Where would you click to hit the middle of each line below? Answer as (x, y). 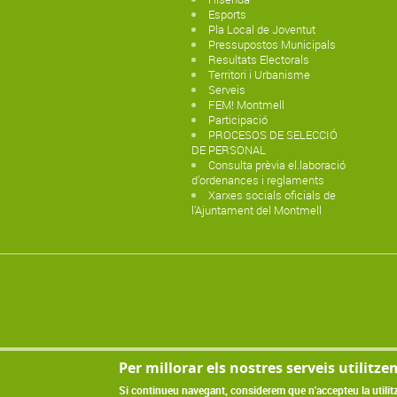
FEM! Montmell (246, 105)
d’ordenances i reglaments (258, 180)
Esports (227, 14)
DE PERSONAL (229, 150)
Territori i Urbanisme (259, 74)
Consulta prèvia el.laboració (277, 165)
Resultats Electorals (259, 59)
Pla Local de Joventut (262, 29)
